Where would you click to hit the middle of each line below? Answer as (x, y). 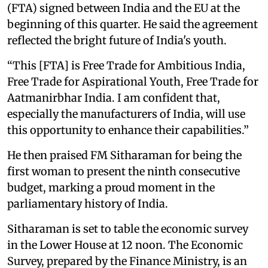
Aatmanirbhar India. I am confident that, (114, 98)
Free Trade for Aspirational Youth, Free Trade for (133, 82)
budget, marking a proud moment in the (111, 188)
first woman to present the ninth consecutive (124, 172)
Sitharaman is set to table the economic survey (128, 229)
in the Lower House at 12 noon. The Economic (125, 245)
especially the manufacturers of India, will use (126, 114)
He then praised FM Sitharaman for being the (124, 156)
